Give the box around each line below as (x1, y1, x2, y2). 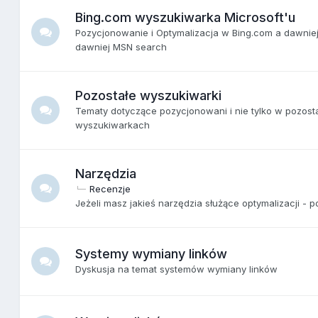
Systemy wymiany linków (75, 246, 228, 261)
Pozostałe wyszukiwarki (75, 87, 222, 103)
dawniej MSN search (75, 40, 168, 53)
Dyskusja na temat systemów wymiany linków (75, 263, 278, 275)
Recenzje (89, 182, 131, 194)
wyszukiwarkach (75, 119, 150, 131)
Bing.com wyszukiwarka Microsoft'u (75, 9, 296, 25)
